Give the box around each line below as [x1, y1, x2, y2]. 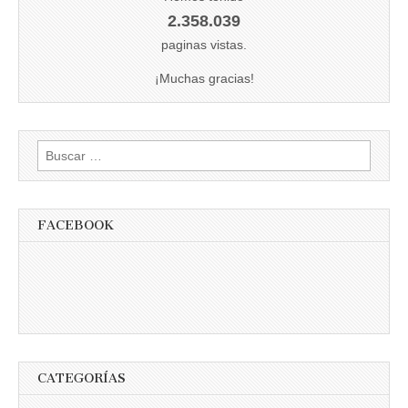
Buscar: [36, 141, 80, 157]
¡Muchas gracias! [154, 70, 254, 86]
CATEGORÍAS [37, 371, 126, 387]
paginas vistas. [161, 36, 247, 52]
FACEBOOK [37, 217, 114, 233]
